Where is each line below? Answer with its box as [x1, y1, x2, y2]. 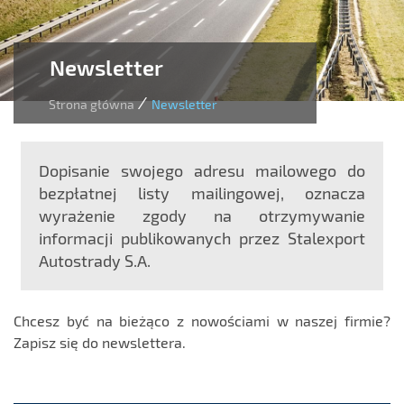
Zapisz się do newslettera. [14, 334, 186, 352]
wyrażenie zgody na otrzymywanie [39, 206, 365, 225]
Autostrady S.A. [39, 251, 151, 271]
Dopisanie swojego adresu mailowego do [39, 161, 365, 180]
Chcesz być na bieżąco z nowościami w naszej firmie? [14, 312, 390, 330]
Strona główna [49, 96, 134, 112]
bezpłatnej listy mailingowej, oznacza [39, 183, 365, 203]
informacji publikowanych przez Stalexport [39, 228, 365, 248]
